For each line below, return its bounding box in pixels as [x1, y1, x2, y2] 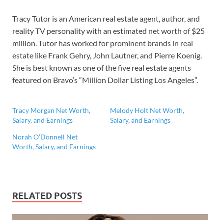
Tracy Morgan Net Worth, [12, 106, 90, 115]
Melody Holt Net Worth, [110, 106, 184, 115]
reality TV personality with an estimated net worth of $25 [12, 26, 205, 36]
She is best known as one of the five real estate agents [12, 63, 191, 73]
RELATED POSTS [12, 191, 82, 201]
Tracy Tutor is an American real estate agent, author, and [12, 14, 200, 24]
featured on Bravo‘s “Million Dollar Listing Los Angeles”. [12, 75, 198, 85]
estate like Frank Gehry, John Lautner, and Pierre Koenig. [12, 51, 202, 60]
